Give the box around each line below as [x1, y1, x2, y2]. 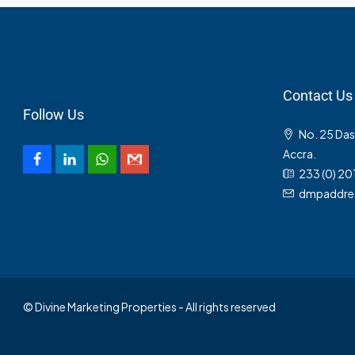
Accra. [282, 147, 316, 162]
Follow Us [23, 106, 84, 124]
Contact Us [282, 87, 353, 105]
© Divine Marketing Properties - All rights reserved [23, 300, 276, 315]
